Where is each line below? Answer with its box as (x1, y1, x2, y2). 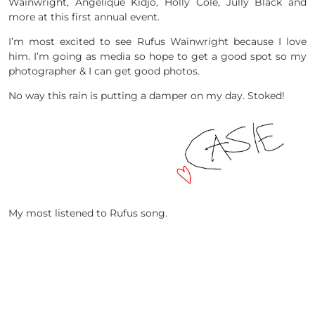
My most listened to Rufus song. (8, 206, 167, 219)
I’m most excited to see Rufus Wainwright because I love (8, 35, 307, 49)
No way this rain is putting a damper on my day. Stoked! (8, 89, 285, 103)
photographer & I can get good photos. (8, 65, 200, 78)
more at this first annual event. (8, 11, 160, 24)
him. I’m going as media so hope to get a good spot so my (8, 50, 307, 63)
